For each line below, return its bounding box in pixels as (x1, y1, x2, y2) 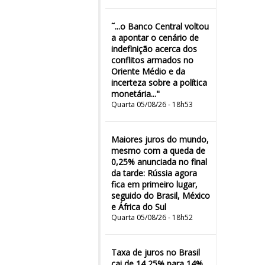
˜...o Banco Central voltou (111, 21, 209, 32)
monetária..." (111, 88, 160, 99)
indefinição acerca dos (111, 43, 197, 54)
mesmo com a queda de (111, 145, 205, 156)
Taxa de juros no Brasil (111, 247, 200, 258)
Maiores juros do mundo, (111, 134, 209, 145)
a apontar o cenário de (111, 32, 199, 43)
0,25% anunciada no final (111, 156, 207, 167)
